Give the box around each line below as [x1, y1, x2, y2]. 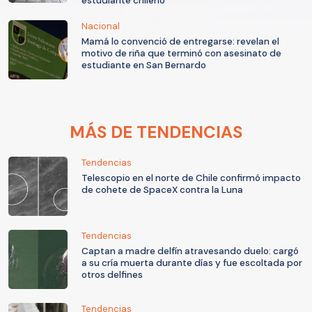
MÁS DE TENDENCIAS [70, 121, 242, 143]
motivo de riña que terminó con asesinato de [81, 47, 281, 60]
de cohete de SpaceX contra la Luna [81, 184, 243, 196]
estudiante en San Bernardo [81, 59, 206, 72]
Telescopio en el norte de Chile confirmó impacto [81, 172, 301, 185]
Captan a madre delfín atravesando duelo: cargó [81, 245, 299, 258]
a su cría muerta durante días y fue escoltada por [81, 257, 302, 270]
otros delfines [81, 269, 143, 281]
